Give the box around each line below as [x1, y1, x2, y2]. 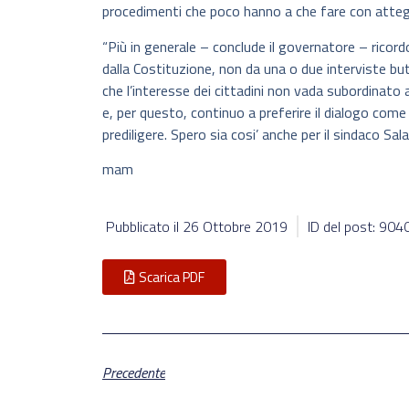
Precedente [102, 361, 165, 383]
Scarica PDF [139, 266, 204, 288]
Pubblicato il [106, 215, 183, 237]
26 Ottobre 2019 [183, 215, 288, 237]
